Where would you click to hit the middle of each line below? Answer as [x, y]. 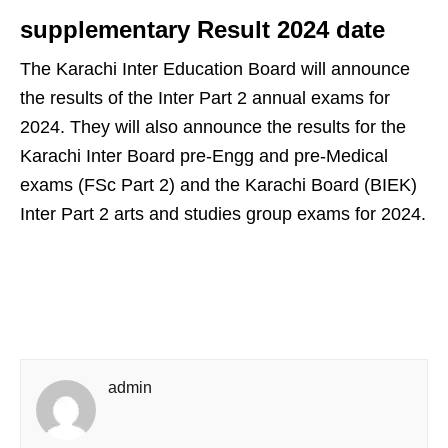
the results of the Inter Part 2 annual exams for [205, 98]
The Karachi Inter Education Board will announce [215, 69]
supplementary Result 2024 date [202, 29]
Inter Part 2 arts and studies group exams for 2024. [223, 214]
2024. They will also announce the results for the [213, 127]
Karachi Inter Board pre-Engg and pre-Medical [204, 156]
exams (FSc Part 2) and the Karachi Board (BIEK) [218, 185]
